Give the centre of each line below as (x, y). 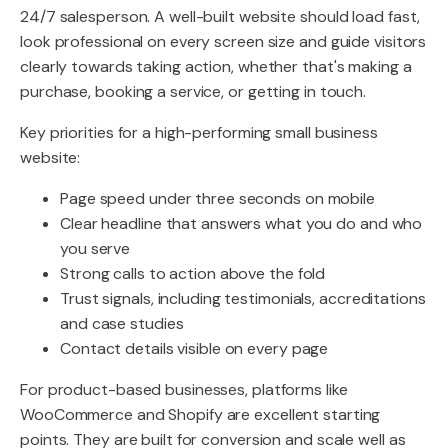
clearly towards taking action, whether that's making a (216, 66)
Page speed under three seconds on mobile (217, 198)
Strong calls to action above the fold (193, 273)
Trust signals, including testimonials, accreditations (243, 298)
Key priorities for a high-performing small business (199, 132)
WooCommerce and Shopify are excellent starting (200, 414)
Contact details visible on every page (194, 348)
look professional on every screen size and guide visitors (223, 41)
